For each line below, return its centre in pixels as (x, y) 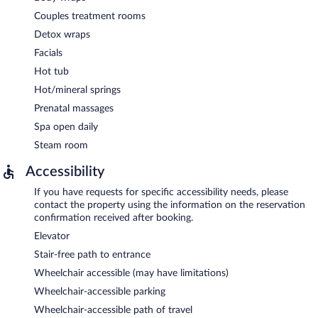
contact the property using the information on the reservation (170, 205)
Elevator (52, 236)
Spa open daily (66, 127)
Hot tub (51, 71)
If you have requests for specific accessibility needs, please (161, 192)
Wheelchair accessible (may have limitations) (131, 273)
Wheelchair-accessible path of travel (113, 310)
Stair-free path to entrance (92, 254)
